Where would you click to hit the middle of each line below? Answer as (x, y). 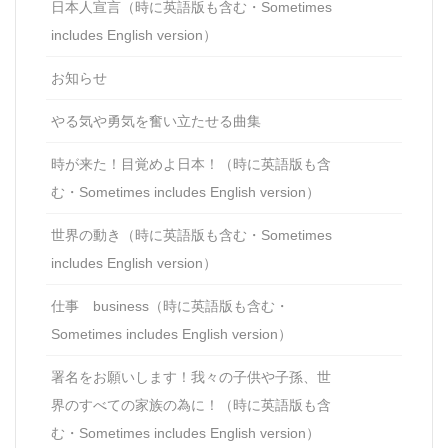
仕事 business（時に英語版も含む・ (170, 306)
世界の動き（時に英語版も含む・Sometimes (191, 235)
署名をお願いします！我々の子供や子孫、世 (191, 377)
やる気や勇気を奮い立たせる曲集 (156, 121)
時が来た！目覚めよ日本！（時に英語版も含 (191, 164)
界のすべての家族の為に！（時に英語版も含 (191, 405)
